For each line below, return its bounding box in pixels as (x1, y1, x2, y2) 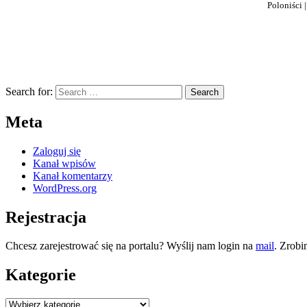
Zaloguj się (33, 145, 81, 157)
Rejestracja (5, 208, 86, 226)
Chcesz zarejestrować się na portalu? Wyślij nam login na (5, 240, 256, 252)
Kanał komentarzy (33, 169, 112, 182)
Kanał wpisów (33, 157, 96, 169)
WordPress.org (33, 182, 97, 194)
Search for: (5, 85, 53, 97)
